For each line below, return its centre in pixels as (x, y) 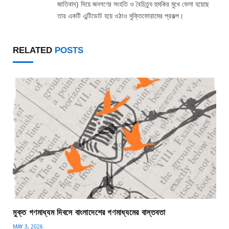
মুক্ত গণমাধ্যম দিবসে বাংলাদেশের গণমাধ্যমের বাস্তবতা (89, 212)
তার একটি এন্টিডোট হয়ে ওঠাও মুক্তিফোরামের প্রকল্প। (120, 16)
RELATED (34, 50)
